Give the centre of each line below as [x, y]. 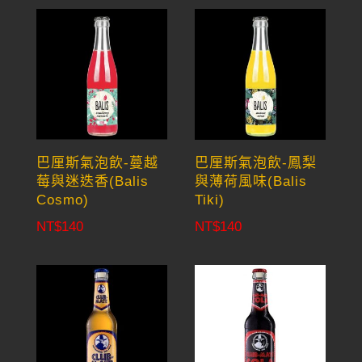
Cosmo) [62, 200]
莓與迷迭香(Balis [92, 182]
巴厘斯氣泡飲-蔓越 [97, 163]
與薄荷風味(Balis [251, 182]
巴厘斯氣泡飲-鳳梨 [256, 163]
